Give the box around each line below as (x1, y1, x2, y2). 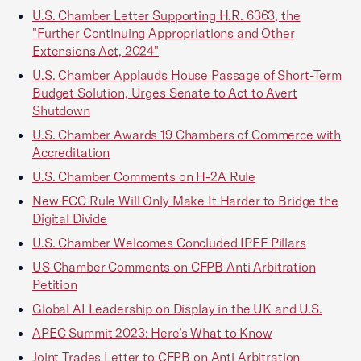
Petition (32, 276, 77, 293)
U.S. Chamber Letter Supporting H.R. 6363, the (32, 7, 301, 23)
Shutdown (32, 102, 90, 118)
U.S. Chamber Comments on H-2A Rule (32, 168, 256, 185)
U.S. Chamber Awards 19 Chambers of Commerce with (32, 127, 342, 143)
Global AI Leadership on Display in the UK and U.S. (32, 301, 322, 317)
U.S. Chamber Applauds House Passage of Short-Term (32, 67, 342, 83)
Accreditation (32, 144, 110, 160)
